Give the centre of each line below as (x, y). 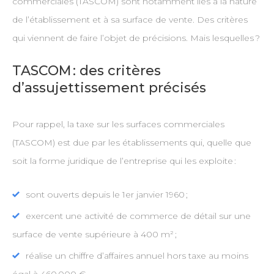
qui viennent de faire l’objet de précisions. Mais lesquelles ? (136, 38)
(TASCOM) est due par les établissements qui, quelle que (131, 143)
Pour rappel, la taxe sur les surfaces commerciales (118, 124)
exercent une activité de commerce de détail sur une (138, 216)
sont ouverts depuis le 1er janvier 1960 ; (106, 195)
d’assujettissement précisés (109, 88)
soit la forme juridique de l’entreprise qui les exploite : (124, 161)
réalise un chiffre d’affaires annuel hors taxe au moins (137, 256)
